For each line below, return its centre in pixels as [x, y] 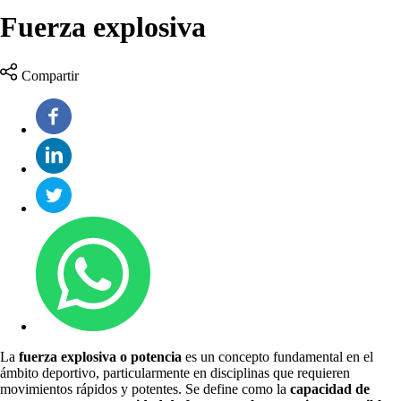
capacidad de [330, 388]
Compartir [50, 75]
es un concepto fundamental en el [279, 356]
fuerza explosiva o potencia [102, 356]
